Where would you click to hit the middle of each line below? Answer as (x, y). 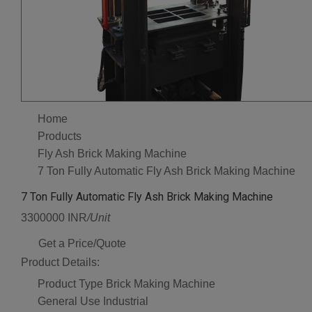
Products (60, 136)
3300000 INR (54, 218)
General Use (69, 301)
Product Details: (60, 263)
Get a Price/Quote (82, 244)
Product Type (70, 284)
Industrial (126, 301)
